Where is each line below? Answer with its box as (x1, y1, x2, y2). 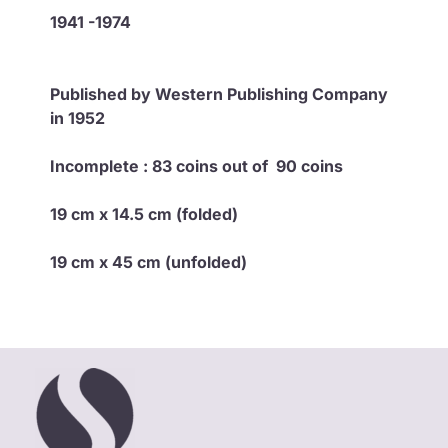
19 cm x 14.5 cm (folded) (50, 203, 238, 224)
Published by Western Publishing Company (50, 83, 388, 104)
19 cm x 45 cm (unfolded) (50, 251, 247, 272)
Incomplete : (50, 155, 152, 176)
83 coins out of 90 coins (152, 155, 347, 176)
